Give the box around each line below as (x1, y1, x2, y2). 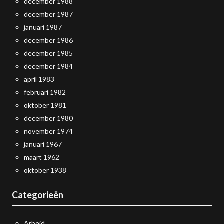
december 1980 (24, 114, 73, 122)
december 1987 (24, 10, 73, 18)
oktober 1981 (24, 101, 66, 109)
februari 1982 (24, 88, 66, 96)
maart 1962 (24, 153, 59, 161)
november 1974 (24, 127, 73, 135)
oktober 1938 (24, 166, 66, 174)
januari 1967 (24, 140, 62, 148)
